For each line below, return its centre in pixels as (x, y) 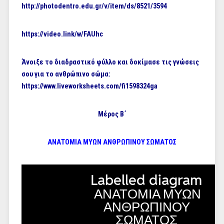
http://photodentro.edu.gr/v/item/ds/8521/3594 (94, 6)
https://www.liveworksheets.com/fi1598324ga (89, 86)
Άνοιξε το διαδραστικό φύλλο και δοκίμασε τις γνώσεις (110, 62)
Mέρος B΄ (112, 114)
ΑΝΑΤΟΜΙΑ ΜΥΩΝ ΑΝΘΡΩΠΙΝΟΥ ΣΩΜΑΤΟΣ (112, 142)
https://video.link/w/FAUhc (62, 34)
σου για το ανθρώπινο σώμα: (66, 74)
